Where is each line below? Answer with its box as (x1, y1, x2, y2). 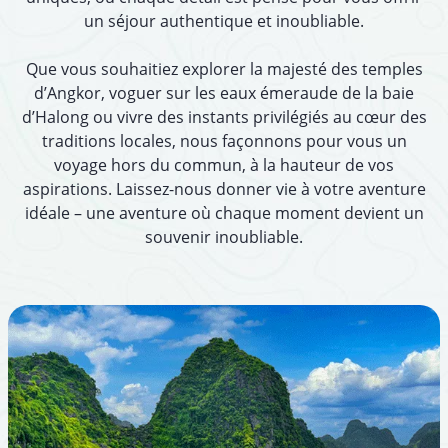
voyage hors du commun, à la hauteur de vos (54, 154, 394, 177)
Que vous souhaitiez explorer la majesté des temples (25, 58, 423, 81)
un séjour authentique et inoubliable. (84, 10, 364, 33)
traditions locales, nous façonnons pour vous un (41, 130, 407, 153)
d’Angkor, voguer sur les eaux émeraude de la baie (34, 82, 414, 105)
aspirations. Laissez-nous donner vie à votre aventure (22, 178, 426, 201)
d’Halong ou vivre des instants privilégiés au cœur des (21, 106, 427, 129)
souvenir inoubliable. (145, 226, 303, 249)
